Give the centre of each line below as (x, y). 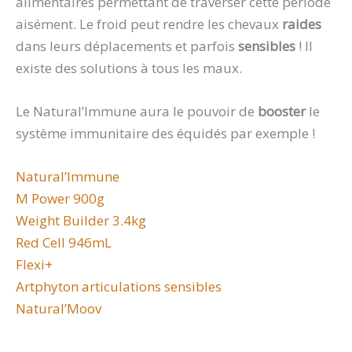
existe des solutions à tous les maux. (130, 68)
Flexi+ (34, 264)
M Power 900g (60, 198)
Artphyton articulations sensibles (119, 286)
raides (302, 24)
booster (283, 111)
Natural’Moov (59, 308)
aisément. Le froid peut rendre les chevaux (149, 24)
